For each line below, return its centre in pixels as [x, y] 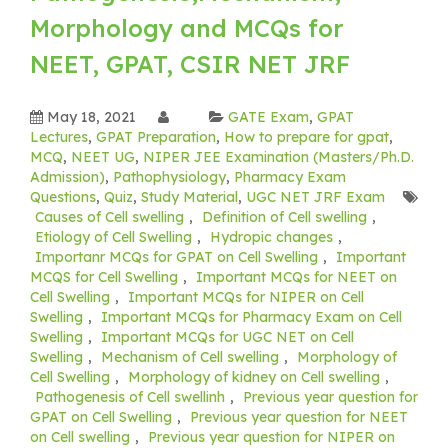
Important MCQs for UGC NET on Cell [227, 336]
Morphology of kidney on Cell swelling [254, 376]
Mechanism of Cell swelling [190, 356]
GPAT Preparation [156, 136]
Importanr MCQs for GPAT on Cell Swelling [176, 256]
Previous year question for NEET [299, 416]
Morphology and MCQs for [186, 27]
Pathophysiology [169, 176]
